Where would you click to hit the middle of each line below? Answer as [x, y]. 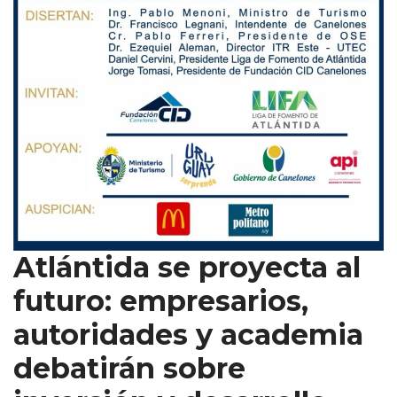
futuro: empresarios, [161, 300]
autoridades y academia [188, 334]
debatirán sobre [129, 368]
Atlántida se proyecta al [187, 267]
